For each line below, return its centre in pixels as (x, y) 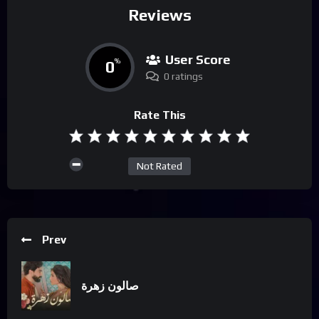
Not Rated (159, 166)
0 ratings (183, 76)
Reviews (159, 15)
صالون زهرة (110, 286)
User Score (198, 59)
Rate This (159, 115)
